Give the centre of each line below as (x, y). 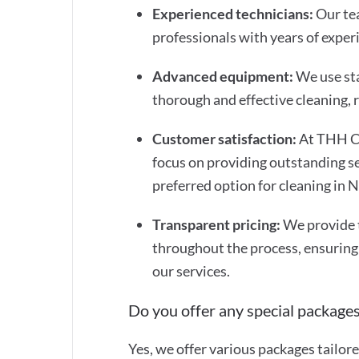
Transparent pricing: (216, 224)
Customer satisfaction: (224, 138)
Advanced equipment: (223, 76)
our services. (191, 270)
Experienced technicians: (233, 13)
